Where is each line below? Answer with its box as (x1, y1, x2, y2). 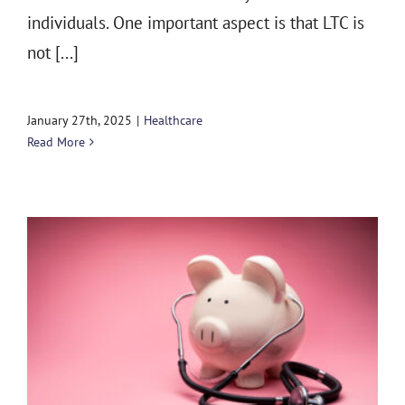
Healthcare (144, 112, 202, 129)
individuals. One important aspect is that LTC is (27, 12, 364, 34)
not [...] (27, 42, 79, 64)
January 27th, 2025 (27, 112, 132, 129)
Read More (27, 134, 85, 151)
